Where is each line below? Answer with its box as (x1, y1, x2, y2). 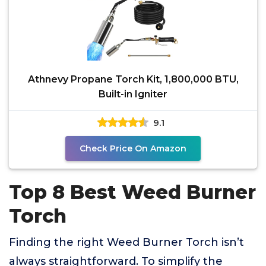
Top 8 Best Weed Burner (9, 180, 256, 204)
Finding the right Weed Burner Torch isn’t (9, 236, 244, 249)
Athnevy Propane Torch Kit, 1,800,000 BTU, (27, 74, 239, 85)
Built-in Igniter (99, 88, 167, 100)
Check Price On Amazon (80, 143, 186, 154)
